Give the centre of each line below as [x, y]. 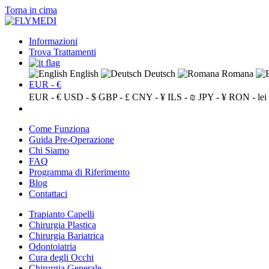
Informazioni [53, 41]
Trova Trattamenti [62, 52]
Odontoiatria [53, 246]
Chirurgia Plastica [62, 225]
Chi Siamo [49, 150]
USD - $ [80, 97]
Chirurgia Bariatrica [66, 236]
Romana [236, 74]
